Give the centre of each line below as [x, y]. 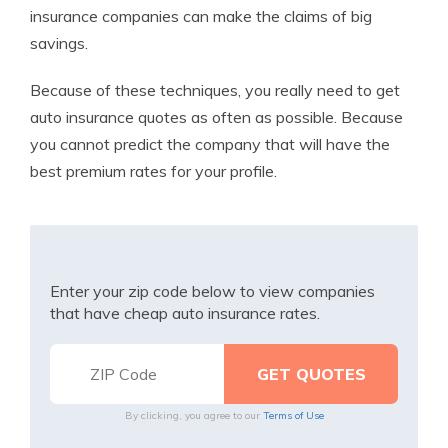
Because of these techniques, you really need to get [215, 90]
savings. [59, 43]
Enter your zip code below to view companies [212, 291]
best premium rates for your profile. [153, 171]
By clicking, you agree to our [193, 415]
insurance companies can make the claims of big [201, 16]
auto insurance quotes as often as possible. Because [216, 117]
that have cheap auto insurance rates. [185, 313]
